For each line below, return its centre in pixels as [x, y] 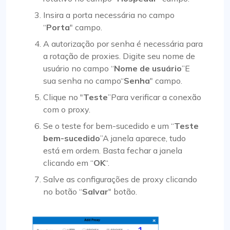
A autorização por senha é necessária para [123, 44]
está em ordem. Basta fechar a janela [113, 151]
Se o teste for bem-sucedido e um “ [109, 126]
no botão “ [63, 192]
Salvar [95, 192]
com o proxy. [67, 110]
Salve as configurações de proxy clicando [120, 179]
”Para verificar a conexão [155, 97]
